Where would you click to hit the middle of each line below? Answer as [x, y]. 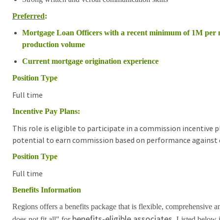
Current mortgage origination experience [90, 61]
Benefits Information [46, 190]
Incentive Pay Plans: [46, 111]
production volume [53, 44]
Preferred [28, 16]
